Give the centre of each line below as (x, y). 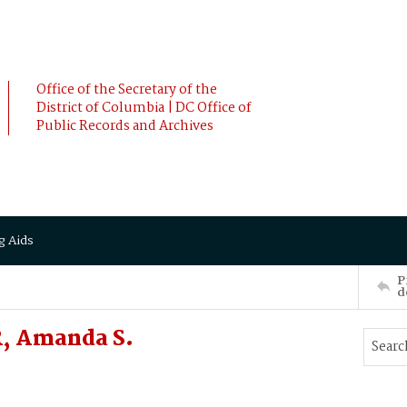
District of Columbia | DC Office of (144, 108)
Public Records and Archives (125, 126)
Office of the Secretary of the (127, 90)
